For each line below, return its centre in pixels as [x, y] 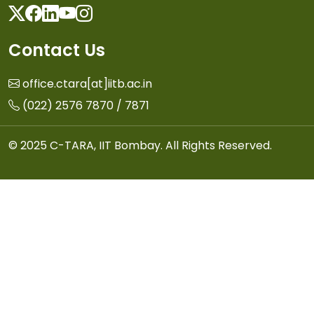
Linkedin [92, 13]
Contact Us [57, 50]
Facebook [82, 13]
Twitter [53, 13]
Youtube [110, 13]
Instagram [136, 13]
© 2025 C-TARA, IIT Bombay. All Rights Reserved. [140, 146]
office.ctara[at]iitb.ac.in [87, 84]
